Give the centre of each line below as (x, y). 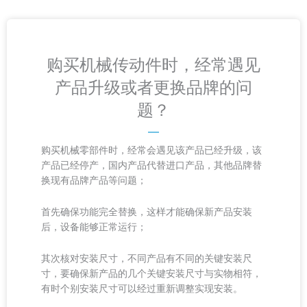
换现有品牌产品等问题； (94, 181)
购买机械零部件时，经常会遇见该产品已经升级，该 (151, 150)
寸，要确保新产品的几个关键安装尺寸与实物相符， (151, 273)
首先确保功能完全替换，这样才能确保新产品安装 (147, 212)
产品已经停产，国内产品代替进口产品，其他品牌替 (151, 165)
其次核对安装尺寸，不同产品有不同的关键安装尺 (147, 258)
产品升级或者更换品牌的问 (153, 87)
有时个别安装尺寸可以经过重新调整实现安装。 (142, 288)
